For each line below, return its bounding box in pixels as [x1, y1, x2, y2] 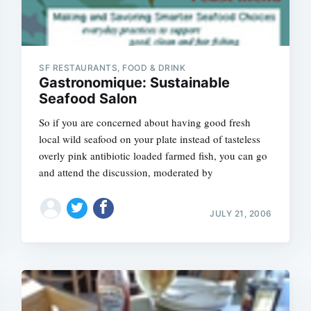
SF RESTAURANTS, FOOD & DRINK [39, 62, 186, 73]
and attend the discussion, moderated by [39, 165, 214, 179]
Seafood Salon [39, 90, 137, 107]
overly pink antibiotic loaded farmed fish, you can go [39, 148, 268, 162]
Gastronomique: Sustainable [39, 74, 230, 91]
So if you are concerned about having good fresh [39, 115, 251, 129]
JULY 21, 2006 [210, 208, 272, 219]
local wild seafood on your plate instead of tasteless [39, 131, 261, 146]
